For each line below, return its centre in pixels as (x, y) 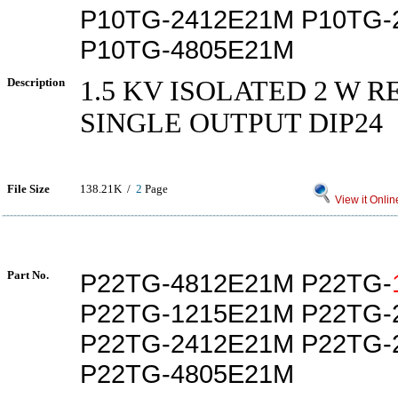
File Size (28, 189)
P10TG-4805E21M (187, 49)
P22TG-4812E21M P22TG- (236, 283)
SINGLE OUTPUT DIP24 (231, 123)
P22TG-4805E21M (187, 374)
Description (36, 82)
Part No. (28, 275)
